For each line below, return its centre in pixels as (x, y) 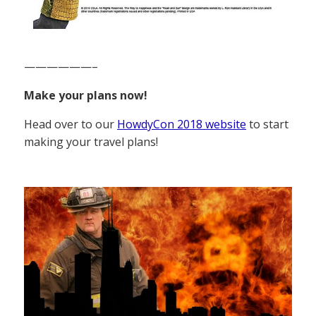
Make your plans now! (86, 95)
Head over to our (71, 124)
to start (267, 124)
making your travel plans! (91, 141)
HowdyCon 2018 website (182, 124)
